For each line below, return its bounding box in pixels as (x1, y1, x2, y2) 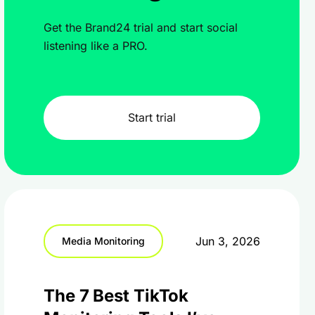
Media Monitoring (62, 235, 145, 247)
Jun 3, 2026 (195, 234, 260, 248)
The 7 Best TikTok (44, 285, 189, 306)
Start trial (128, 110, 176, 124)
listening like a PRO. (44, 39, 148, 53)
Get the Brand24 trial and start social (44, 20, 238, 34)
